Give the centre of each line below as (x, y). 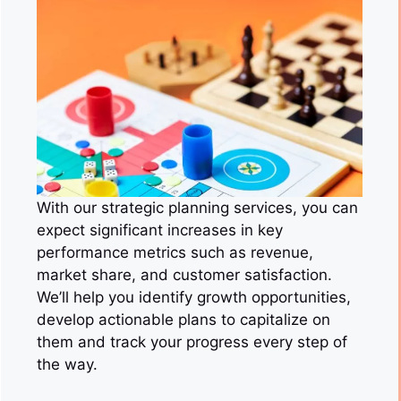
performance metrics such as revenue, (175, 252)
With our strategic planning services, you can (197, 208)
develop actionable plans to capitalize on (183, 320)
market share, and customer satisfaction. (184, 275)
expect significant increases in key (160, 230)
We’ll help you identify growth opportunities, (194, 297)
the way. (67, 364)
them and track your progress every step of (192, 342)
